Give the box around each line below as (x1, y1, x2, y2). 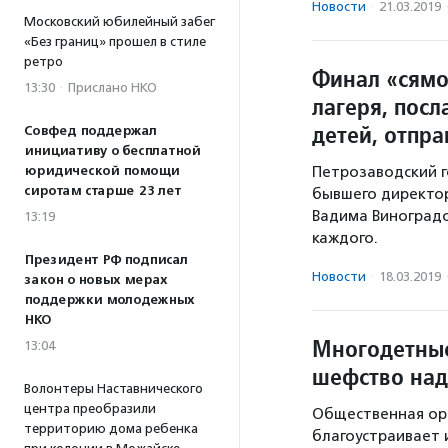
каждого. (312, 228, 378, 247)
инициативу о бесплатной (24, 143, 200, 159)
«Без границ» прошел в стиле (24, 34, 206, 49)
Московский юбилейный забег (24, 14, 215, 29)
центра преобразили (24, 401, 156, 416)
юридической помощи (24, 163, 179, 179)
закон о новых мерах (24, 272, 167, 288)
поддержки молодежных (24, 292, 194, 308)
